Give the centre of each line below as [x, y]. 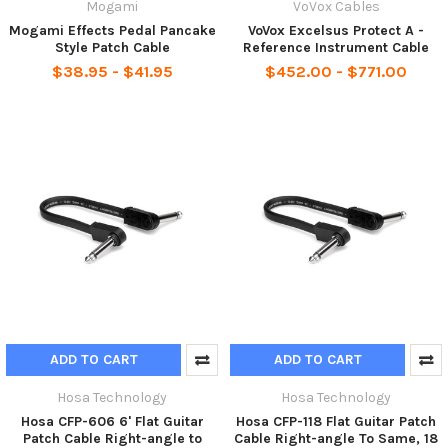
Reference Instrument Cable [336, 47]
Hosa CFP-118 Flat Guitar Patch [336, 421]
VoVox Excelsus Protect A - [336, 30]
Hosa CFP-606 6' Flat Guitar [112, 421]
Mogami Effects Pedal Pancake [112, 30]
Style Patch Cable [112, 47]
